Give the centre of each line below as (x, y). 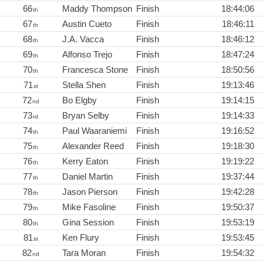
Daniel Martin (87, 177)
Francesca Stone (95, 70)
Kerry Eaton (85, 161)
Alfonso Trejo (87, 55)
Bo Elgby (80, 100)
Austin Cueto (87, 24)
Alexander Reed (93, 146)
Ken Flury (81, 238)
